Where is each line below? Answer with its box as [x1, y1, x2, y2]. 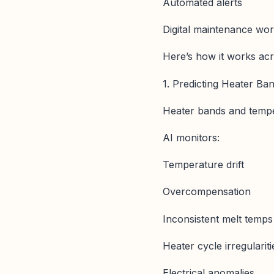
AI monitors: [163, 131, 220, 144]
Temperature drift [163, 158, 244, 171]
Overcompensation [163, 185, 251, 198]
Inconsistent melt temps [163, 212, 273, 225]
